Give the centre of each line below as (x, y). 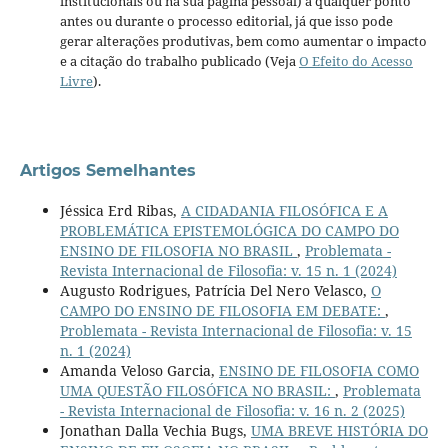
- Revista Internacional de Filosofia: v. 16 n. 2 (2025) (232, 410)
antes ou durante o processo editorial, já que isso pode (226, 20)
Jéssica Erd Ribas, (120, 210)
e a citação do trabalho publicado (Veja (179, 60)
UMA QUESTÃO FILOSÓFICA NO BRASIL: (197, 390)
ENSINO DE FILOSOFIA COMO (318, 370)
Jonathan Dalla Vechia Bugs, (155, 430)
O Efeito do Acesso (355, 60)
